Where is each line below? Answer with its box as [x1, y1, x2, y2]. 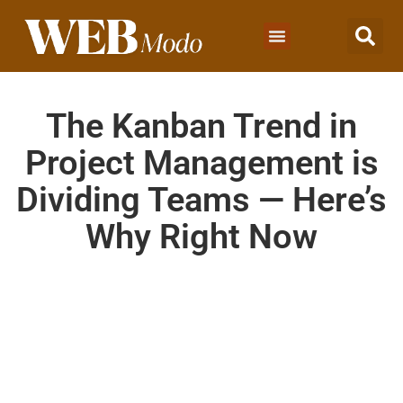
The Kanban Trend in [46, 106, 357, 146]
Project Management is [24, 143, 379, 183]
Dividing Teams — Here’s [16, 180, 387, 219]
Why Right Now [85, 217, 318, 256]
